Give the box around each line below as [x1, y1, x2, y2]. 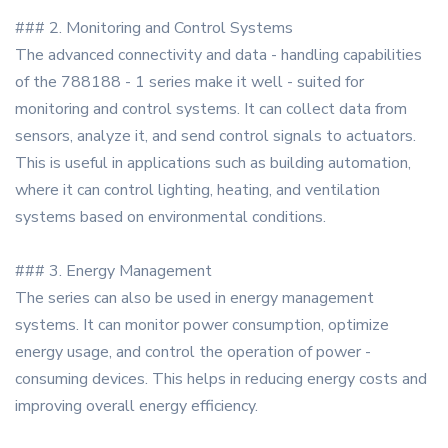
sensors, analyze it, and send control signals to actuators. [15, 125, 416, 148]
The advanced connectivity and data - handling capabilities [15, 44, 422, 67]
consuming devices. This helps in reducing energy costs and [15, 368, 427, 391]
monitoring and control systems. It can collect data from [15, 98, 407, 121]
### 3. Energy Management [15, 260, 212, 283]
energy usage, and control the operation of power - [15, 341, 371, 364]
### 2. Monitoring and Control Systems [15, 17, 293, 40]
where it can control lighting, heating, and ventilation [15, 179, 380, 202]
